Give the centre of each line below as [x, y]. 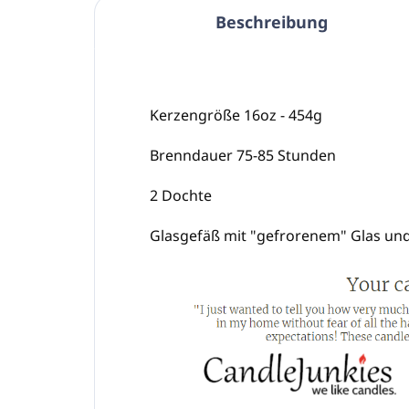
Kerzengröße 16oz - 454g [236, 115]
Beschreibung [272, 22]
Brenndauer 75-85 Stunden [243, 156]
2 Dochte [181, 196]
